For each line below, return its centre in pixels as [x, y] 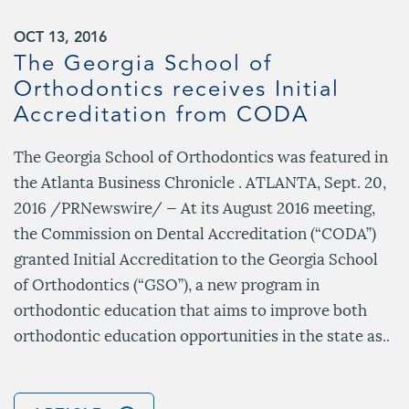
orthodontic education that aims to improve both [190, 308]
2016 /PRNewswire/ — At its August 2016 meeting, [194, 206]
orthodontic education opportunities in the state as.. [202, 334]
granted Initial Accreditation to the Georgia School [196, 257]
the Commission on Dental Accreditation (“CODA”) [195, 231]
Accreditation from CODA [161, 115]
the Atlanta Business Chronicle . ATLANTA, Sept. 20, [200, 180]
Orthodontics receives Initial [177, 90]
